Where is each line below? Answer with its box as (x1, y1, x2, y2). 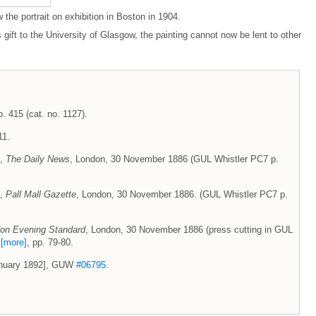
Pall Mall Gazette (6, 189, 76, 200)
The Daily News (6, 154, 70, 164)
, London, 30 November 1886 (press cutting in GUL (85, 224, 293, 235)
